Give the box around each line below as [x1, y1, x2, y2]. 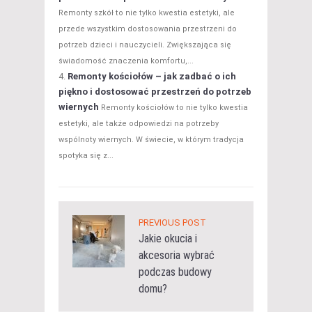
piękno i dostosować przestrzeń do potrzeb [58, 86, 251, 97]
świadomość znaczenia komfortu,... [58, 56, 194, 66]
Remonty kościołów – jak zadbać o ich [68, 71, 236, 82]
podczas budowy [139, 265, 212, 279]
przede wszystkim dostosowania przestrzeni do [58, 24, 237, 34]
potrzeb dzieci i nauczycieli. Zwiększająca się [58, 40, 231, 50]
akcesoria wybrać [139, 249, 214, 263]
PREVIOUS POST [139, 217, 206, 228]
